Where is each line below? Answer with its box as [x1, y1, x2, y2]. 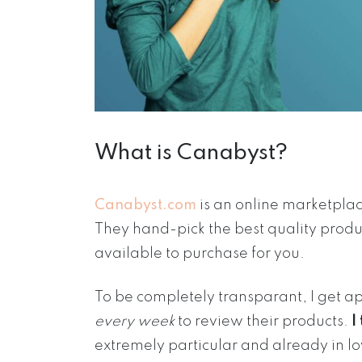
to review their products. [175, 314, 348, 330]
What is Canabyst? [95, 142, 288, 165]
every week [95, 314, 175, 330]
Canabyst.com [95, 198, 196, 213]
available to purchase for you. [95, 246, 305, 262]
